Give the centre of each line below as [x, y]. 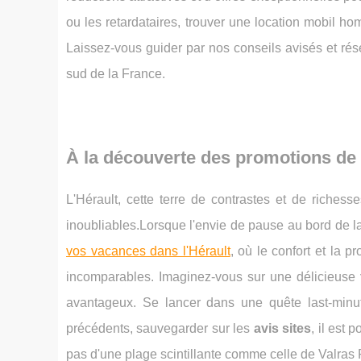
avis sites [282, 328]
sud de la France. [116, 74]
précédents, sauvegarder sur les [160, 328]
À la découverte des [151, 158]
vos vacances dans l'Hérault [148, 251]
